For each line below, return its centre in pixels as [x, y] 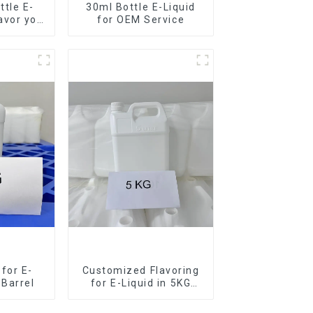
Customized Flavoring [141, 270]
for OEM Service [141, 19]
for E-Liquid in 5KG [141, 283]
